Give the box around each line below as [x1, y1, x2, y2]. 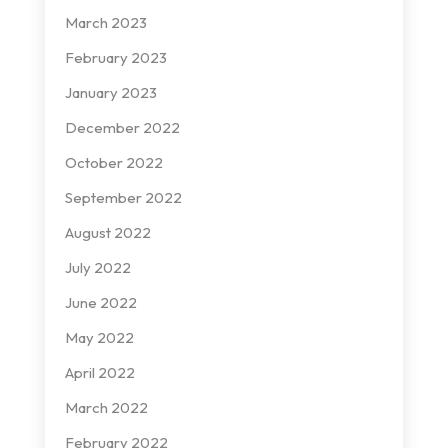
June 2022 [64, 292, 137, 312]
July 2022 [64, 257, 131, 277]
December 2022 [64, 117, 180, 137]
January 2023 [64, 82, 157, 102]
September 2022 [64, 187, 182, 207]
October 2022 [64, 152, 163, 172]
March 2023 [64, 12, 147, 32]
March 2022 [64, 397, 148, 417]
